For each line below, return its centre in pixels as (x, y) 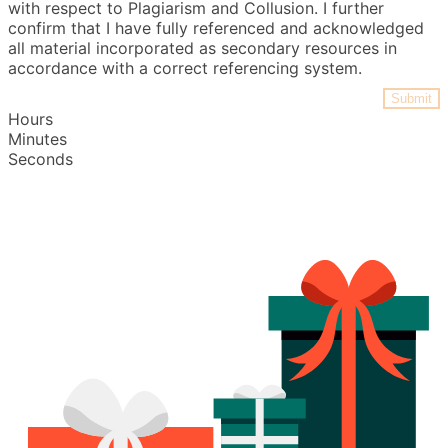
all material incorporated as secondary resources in (202, 48)
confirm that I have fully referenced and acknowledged (216, 28)
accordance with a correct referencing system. (185, 68)
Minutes (37, 139)
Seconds (40, 159)
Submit (411, 98)
